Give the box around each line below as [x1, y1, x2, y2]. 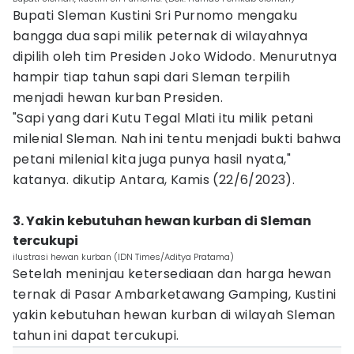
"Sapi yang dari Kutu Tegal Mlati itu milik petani [13, 109, 314, 127]
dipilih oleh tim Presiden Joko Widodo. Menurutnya [13, 47, 337, 66]
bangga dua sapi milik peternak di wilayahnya [13, 27, 308, 45]
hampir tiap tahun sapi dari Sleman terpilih [13, 68, 291, 86]
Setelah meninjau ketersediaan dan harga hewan [13, 265, 331, 283]
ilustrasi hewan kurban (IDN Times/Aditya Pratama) [13, 250, 234, 263]
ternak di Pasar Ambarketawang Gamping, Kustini [13, 285, 337, 303]
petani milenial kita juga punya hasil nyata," [13, 150, 291, 168]
